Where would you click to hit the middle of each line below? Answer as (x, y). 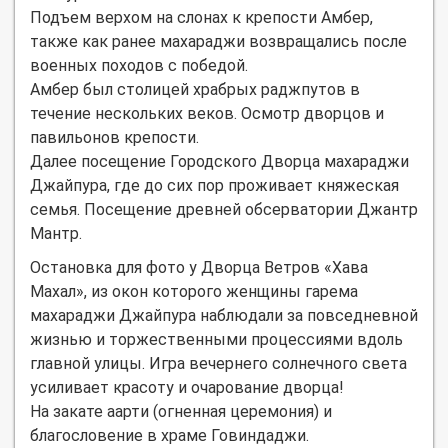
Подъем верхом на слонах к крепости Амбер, (201, 17)
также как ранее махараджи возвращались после (218, 41)
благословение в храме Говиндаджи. (169, 435)
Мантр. (56, 233)
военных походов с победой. (139, 65)
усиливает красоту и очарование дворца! (187, 387)
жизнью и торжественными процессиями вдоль (216, 339)
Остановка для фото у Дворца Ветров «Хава (199, 267)
